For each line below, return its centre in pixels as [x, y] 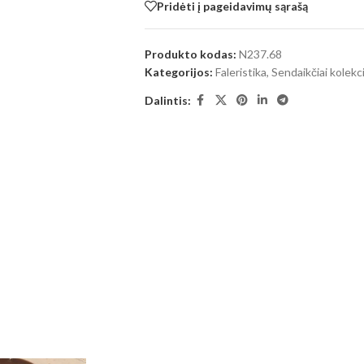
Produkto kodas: [191, 54]
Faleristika [240, 72]
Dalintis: [167, 100]
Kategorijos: [178, 72]
